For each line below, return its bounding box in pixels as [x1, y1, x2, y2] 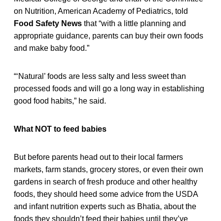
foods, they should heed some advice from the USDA [14, 189, 198, 198]
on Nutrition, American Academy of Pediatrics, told [14, 6, 188, 15]
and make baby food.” [14, 43, 89, 52]
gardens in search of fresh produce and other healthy [14, 177, 197, 186]
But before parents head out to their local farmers [14, 152, 183, 161]
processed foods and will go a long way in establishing [14, 84, 204, 93]
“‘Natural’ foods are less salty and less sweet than [14, 72, 186, 80]
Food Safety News [14, 19, 82, 28]
